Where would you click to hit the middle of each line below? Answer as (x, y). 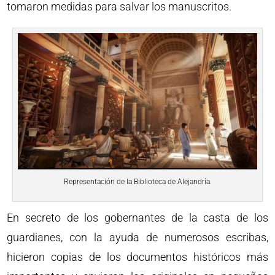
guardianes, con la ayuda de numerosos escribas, (137, 237)
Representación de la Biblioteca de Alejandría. (137, 181)
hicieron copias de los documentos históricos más (137, 257)
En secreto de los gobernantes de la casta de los (137, 217)
